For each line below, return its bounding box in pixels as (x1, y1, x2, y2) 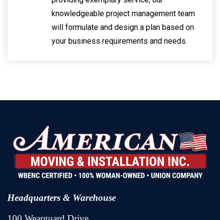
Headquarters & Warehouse (7, 192, 116, 203)
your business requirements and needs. (52, 36, 187, 46)
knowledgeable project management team (52, 9, 195, 18)
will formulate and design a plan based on (52, 23, 194, 32)
